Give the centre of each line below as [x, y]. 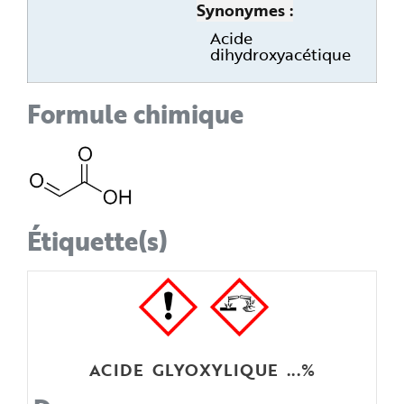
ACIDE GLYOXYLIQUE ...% [202, 370]
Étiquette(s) [97, 240]
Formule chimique [135, 113]
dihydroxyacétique [280, 54]
